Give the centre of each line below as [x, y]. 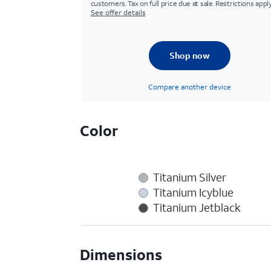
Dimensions [121, 255]
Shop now [189, 55]
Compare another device [189, 87]
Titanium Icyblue [193, 192]
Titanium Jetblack [197, 207]
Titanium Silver [189, 177]
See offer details [118, 12]
